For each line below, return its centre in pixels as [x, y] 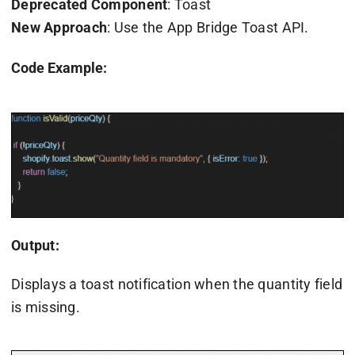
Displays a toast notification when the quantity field [177, 284]
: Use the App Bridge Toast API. [208, 28]
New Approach [59, 28]
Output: [37, 245]
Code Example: [59, 68]
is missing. [45, 307]
